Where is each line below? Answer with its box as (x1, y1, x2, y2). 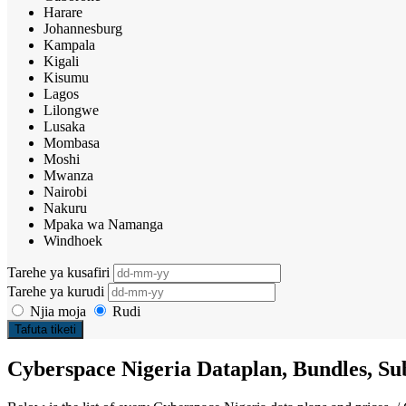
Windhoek (43, 232, 102, 248)
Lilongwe (43, 101, 99, 118)
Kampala (43, 36, 95, 53)
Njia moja (26, 303, 90, 319)
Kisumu (43, 69, 89, 85)
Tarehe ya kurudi (7, 283, 108, 299)
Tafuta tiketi (14, 322, 76, 336)
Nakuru (43, 199, 87, 216)
